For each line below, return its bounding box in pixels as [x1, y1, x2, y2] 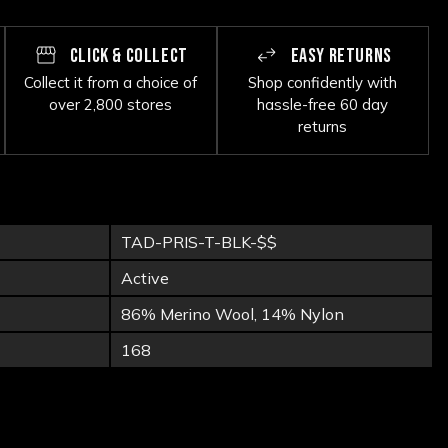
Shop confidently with [248, 72, 398, 92]
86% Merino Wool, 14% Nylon [121, 303, 344, 324]
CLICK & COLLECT [66, 43, 188, 68]
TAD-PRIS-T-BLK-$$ [121, 231, 277, 252]
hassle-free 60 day [257, 94, 389, 114]
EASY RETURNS [286, 43, 392, 68]
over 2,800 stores [49, 94, 173, 114]
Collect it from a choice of [24, 72, 198, 92]
